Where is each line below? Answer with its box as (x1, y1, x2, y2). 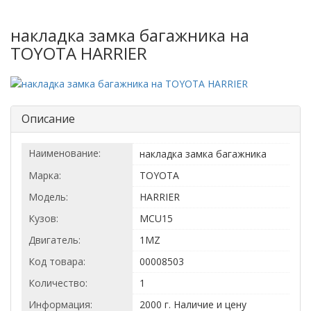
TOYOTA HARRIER (10, 42, 147, 65)
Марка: (28, 169, 61, 183)
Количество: (28, 276, 87, 290)
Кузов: (28, 212, 58, 226)
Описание (22, 111, 75, 127)
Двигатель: (28, 233, 81, 247)
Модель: (28, 190, 68, 204)
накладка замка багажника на (10, 24, 249, 47)
